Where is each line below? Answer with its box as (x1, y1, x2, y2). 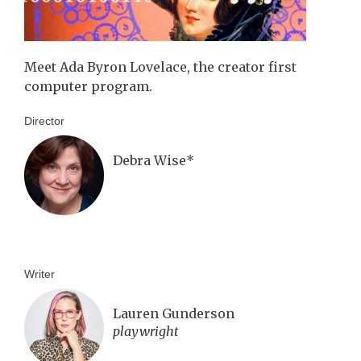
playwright (113, 322, 179, 339)
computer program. (24, 77, 152, 94)
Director (24, 114, 64, 127)
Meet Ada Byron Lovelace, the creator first (24, 58, 297, 75)
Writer (24, 267, 55, 280)
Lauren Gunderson (113, 305, 234, 322)
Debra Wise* (113, 151, 194, 168)
